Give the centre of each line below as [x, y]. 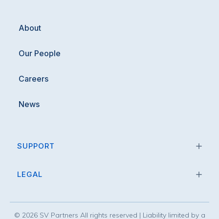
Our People [40, 53]
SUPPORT [36, 146]
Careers [33, 79]
